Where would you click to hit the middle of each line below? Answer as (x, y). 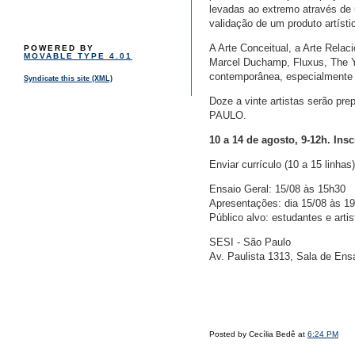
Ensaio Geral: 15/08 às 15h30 (277, 189)
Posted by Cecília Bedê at (258, 334)
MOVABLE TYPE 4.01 (78, 56)
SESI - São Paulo (250, 242)
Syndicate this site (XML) (68, 79)
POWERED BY (59, 48)
